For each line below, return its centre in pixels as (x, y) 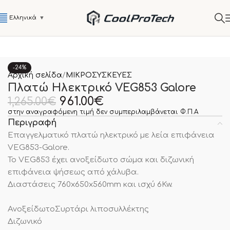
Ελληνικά (23, 18)
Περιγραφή (32, 123)
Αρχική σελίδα (35, 75)
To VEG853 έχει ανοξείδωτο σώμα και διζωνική (101, 160)
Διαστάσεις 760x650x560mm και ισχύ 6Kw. (90, 185)
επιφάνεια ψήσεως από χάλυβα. (73, 172)
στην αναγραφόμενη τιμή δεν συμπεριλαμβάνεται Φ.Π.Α (103, 112)
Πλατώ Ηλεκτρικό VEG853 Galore (102, 88)
